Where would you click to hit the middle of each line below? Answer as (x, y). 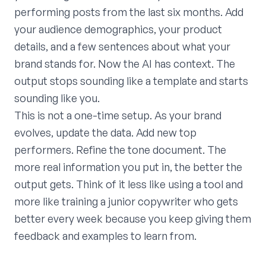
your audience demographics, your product (118, 29)
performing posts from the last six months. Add (129, 12)
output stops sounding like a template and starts (131, 80)
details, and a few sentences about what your (122, 46)
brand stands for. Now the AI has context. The (125, 63)
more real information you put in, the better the (128, 167)
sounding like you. (57, 98)
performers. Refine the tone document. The (120, 149)
